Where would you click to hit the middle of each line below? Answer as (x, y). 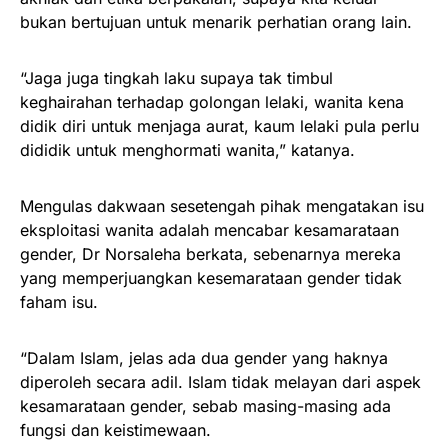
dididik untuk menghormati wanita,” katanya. (187, 149)
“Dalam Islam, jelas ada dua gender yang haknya (204, 357)
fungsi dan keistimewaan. (115, 429)
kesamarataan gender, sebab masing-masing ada (205, 405)
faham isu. (59, 301)
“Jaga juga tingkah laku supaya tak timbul (176, 77)
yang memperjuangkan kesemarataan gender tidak (211, 277)
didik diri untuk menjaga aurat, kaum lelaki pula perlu (219, 125)
